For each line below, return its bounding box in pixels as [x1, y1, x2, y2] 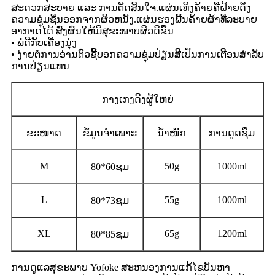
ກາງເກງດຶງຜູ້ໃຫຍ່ [101, 93, 174, 104]
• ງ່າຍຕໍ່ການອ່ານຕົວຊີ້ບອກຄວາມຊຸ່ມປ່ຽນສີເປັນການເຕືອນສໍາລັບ [11, 48, 264, 60]
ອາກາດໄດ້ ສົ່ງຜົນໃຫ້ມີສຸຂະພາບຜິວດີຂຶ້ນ [11, 25, 174, 36]
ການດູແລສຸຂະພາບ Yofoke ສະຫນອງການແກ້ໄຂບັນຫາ [11, 261, 230, 273]
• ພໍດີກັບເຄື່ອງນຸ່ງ [11, 37, 77, 48]
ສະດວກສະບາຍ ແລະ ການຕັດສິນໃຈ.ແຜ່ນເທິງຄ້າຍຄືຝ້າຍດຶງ [11, 2, 251, 13]
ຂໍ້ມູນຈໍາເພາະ [82, 127, 137, 138]
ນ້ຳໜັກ [157, 127, 186, 138]
